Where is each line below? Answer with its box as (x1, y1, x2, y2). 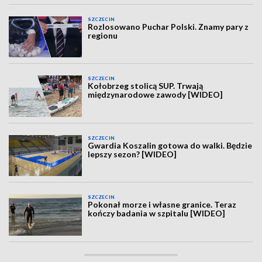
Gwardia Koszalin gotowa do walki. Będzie (88, 140, 253, 150)
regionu (88, 30, 118, 40)
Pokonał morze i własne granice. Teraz (88, 199, 237, 210)
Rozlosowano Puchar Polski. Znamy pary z (88, 22, 249, 32)
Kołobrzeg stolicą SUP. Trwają (88, 81, 204, 91)
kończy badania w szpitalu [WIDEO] (88, 208, 226, 219)
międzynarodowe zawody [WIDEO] (88, 89, 223, 100)
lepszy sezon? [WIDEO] (88, 149, 177, 159)
